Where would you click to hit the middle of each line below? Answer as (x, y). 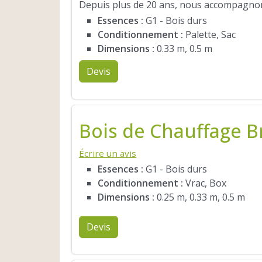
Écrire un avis (108, 154)
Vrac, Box (205, 183)
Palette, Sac (209, 35)
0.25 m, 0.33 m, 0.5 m (200, 197)
